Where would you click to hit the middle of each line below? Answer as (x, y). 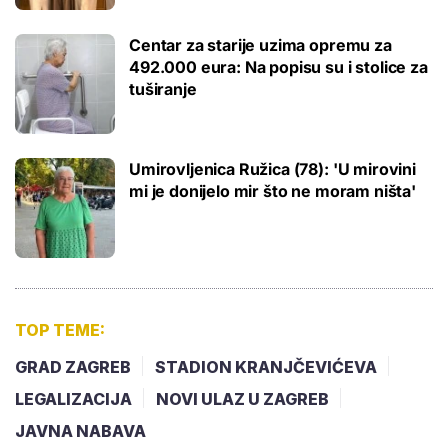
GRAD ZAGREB (73, 366)
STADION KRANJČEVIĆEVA (266, 366)
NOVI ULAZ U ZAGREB (242, 398)
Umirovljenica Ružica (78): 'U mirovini (272, 168)
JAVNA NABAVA (80, 430)
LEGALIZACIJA (73, 398)
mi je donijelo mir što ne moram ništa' (272, 190)
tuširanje (163, 88)
